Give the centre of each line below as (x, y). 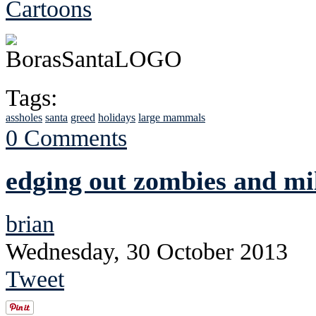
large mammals (172, 117)
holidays (117, 117)
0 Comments (66, 137)
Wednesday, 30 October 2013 (147, 251)
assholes (24, 117)
